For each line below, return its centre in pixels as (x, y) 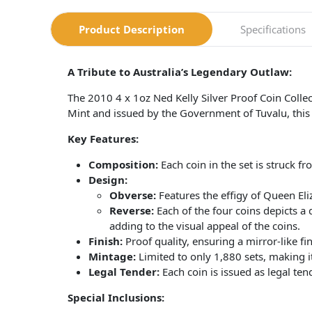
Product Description (132, 30)
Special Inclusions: (116, 298)
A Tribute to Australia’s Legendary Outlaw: (180, 72)
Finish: (106, 241)
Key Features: (103, 139)
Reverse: (132, 211)
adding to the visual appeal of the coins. (205, 226)
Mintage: (112, 257)
